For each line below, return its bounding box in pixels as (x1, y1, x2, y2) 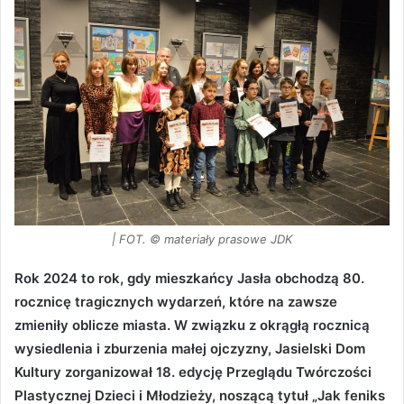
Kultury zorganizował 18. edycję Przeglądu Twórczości (14, 363, 372, 381)
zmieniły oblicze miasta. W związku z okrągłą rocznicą (14, 317, 370, 334)
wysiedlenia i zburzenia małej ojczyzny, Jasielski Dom (14, 340, 365, 357)
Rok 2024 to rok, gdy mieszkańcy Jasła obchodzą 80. (14, 270, 364, 287)
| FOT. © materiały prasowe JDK (112, 232, 292, 246)
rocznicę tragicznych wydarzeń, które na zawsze (14, 293, 337, 310)
